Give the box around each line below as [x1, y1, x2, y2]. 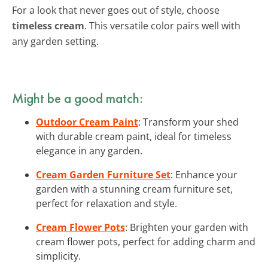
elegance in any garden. [36, 144, 142, 157]
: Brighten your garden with [125, 220, 248, 234]
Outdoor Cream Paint [36, 115, 138, 129]
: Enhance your [170, 167, 237, 181]
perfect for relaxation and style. [36, 196, 177, 210]
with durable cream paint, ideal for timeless [36, 129, 232, 143]
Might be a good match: [12, 89, 143, 107]
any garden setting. [12, 34, 99, 48]
